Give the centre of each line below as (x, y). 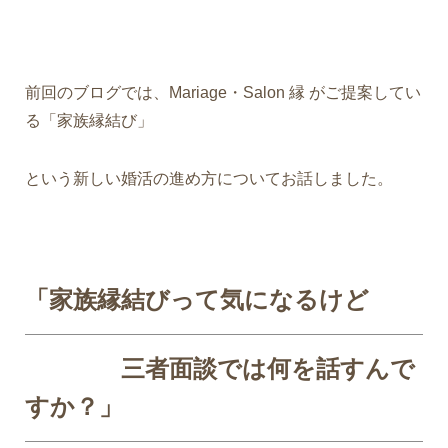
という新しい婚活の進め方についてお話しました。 (209, 178)
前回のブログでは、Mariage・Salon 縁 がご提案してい (223, 92)
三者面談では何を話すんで (220, 368)
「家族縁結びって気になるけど (197, 299)
